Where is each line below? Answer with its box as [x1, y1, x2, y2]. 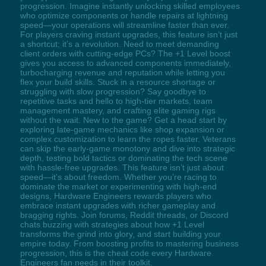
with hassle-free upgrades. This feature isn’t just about [20, 162, 224, 172]
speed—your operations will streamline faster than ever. [20, 20, 229, 30]
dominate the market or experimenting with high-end [20, 181, 217, 191]
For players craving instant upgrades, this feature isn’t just [20, 29, 237, 39]
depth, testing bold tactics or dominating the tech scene [20, 153, 227, 163]
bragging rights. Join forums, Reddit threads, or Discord [20, 210, 229, 220]
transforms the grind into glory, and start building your [20, 229, 221, 239]
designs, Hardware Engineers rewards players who [20, 191, 211, 201]
